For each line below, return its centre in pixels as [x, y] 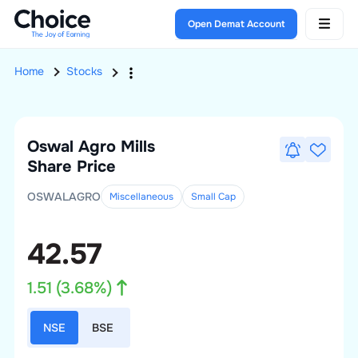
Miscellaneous [141, 197]
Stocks [84, 72]
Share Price [71, 167]
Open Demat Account [237, 24]
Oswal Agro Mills [91, 147]
